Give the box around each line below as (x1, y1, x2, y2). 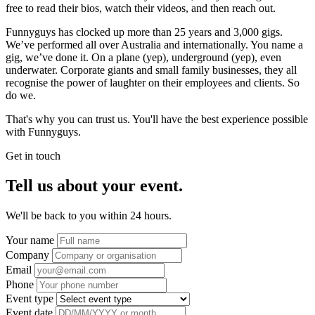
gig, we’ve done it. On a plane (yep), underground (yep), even (6, 51, 281, 64)
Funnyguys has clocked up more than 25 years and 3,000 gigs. (6, 26, 283, 39)
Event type (6, 292, 53, 305)
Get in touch (6, 150, 60, 162)
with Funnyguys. (6, 126, 81, 139)
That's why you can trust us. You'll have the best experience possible (6, 113, 308, 126)
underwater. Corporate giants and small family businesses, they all (6, 64, 297, 77)
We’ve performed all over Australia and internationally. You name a (6, 39, 303, 51)
